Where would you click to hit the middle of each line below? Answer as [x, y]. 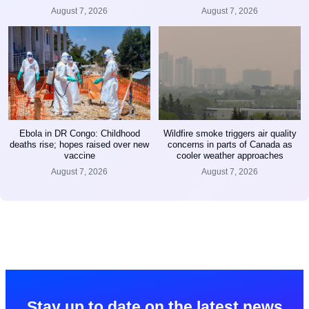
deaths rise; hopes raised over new [79, 144]
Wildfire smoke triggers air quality [230, 133]
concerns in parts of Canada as [230, 144]
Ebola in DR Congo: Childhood [79, 133]
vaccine [79, 155]
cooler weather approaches [230, 155]
